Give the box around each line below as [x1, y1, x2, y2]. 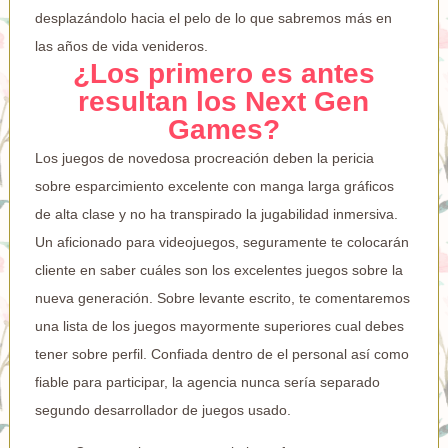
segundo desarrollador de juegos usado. [34, 401, 291, 418]
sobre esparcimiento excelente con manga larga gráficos [34, 177, 394, 194]
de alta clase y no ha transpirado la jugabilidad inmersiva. [34, 205, 398, 222]
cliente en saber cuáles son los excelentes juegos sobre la [34, 261, 403, 278]
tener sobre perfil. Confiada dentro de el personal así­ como [34, 345, 409, 362]
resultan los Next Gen [78, 85, 370, 117]
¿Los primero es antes [72, 57, 375, 89]
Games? [167, 113, 280, 145]
